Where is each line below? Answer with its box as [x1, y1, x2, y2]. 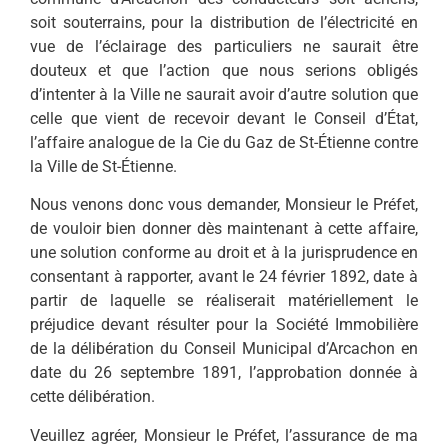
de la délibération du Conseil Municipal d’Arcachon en [30, 339, 418, 359]
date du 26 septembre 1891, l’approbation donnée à [30, 363, 418, 383]
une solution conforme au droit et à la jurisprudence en [30, 243, 418, 263]
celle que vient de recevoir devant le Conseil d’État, [30, 108, 418, 128]
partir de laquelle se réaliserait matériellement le [30, 291, 418, 311]
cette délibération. [30, 387, 155, 407]
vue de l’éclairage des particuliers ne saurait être [30, 36, 418, 56]
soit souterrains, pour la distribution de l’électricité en [30, 12, 418, 32]
